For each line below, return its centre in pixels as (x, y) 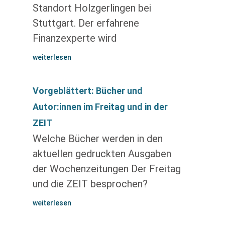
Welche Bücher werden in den (97, 139)
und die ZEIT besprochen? (90, 184)
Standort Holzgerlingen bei (92, 8)
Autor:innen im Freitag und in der (100, 107)
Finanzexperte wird (74, 38)
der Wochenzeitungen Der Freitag (106, 169)
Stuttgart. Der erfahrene (86, 23)
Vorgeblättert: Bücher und (87, 91)
